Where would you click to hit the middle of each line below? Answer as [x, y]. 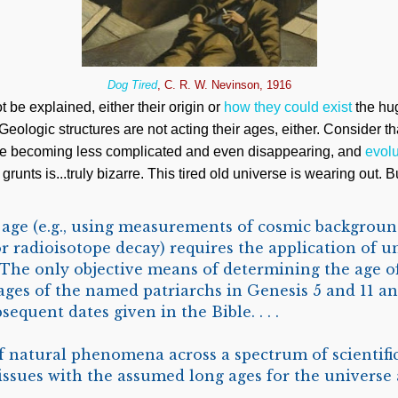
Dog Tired [132, 85]
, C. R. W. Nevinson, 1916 [224, 85]
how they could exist [288, 107]
